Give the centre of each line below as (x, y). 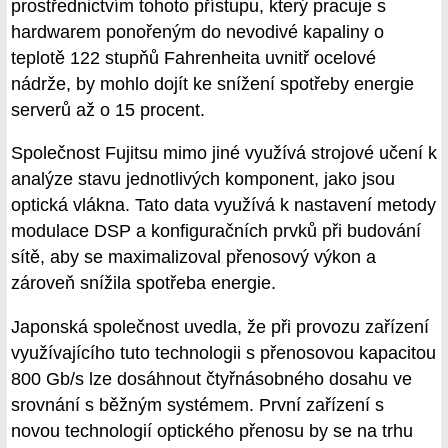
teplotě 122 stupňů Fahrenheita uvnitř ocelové (193, 57)
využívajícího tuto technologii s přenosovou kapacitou (223, 353)
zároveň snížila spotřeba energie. (143, 283)
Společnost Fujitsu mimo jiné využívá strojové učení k (224, 153)
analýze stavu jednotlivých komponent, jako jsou (203, 179)
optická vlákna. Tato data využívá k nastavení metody (223, 205)
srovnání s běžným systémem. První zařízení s (197, 405)
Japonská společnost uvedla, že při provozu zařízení (220, 327)
